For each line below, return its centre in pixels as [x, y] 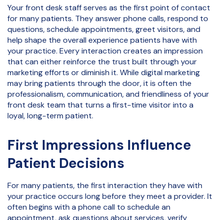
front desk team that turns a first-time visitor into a [100, 105]
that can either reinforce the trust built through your [102, 61]
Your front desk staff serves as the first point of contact [109, 7]
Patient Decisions [66, 163]
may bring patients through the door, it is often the [99, 83]
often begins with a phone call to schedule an [89, 207]
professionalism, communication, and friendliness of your [108, 94]
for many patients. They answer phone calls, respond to [108, 18]
